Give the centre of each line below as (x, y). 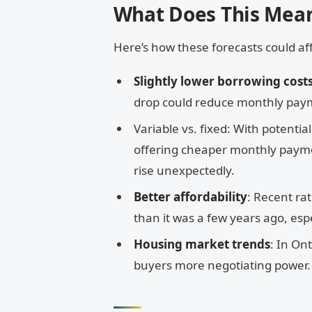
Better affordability (191, 196)
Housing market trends (202, 244)
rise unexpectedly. (185, 170)
